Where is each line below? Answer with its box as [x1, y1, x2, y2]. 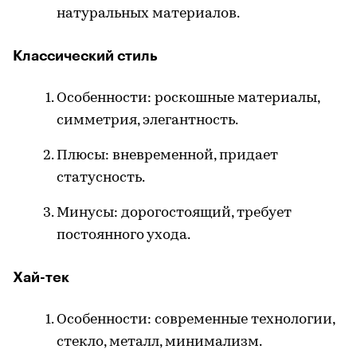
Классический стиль [13, 49, 158, 64]
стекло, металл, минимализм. [57, 335, 262, 351]
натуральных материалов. [57, 6, 240, 22]
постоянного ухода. [57, 228, 190, 244]
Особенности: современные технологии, [57, 312, 335, 328]
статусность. [57, 171, 145, 186]
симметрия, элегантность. [57, 113, 238, 129]
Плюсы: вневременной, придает [57, 148, 278, 164]
